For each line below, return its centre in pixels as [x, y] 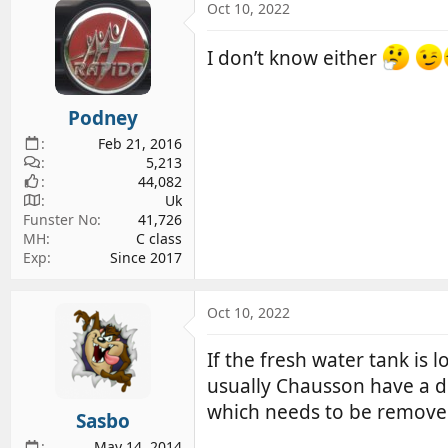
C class [159, 238]
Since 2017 [146, 257]
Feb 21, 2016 [140, 143]
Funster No [60, 219]
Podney [102, 117]
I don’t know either [294, 57]
